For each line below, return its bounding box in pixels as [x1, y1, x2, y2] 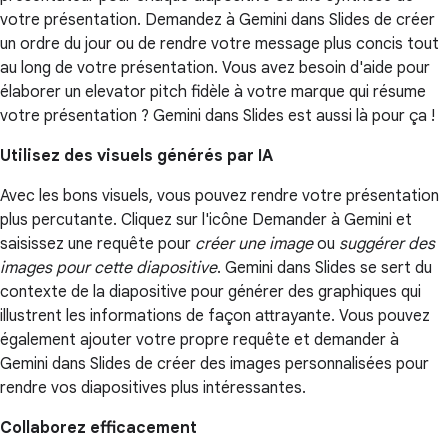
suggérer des [339, 234, 435, 255]
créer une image [195, 234, 313, 255]
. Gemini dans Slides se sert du [217, 258, 432, 279]
